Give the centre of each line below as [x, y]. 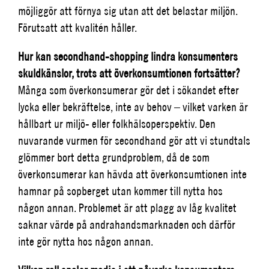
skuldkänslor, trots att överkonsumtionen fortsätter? [129, 73]
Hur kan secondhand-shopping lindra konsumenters [128, 56]
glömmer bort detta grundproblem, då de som [114, 157]
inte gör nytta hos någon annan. [87, 241]
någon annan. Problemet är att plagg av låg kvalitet [127, 208]
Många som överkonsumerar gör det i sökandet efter [128, 90]
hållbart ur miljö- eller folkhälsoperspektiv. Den [117, 124]
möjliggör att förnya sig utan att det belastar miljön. [128, 11]
